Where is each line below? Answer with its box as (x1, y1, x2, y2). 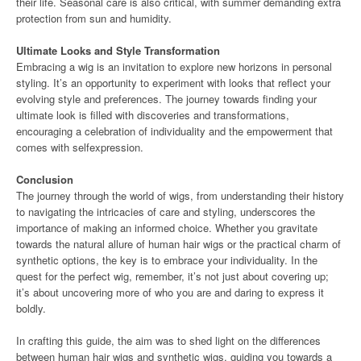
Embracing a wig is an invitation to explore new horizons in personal (16, 59, 332, 74)
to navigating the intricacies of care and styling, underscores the (16, 204, 315, 219)
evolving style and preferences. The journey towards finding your (16, 91, 317, 106)
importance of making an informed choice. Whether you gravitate (16, 220, 317, 235)
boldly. (16, 301, 46, 316)
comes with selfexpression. (16, 139, 143, 155)
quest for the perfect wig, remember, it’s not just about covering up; (16, 268, 329, 284)
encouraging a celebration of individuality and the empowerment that (16, 123, 333, 139)
